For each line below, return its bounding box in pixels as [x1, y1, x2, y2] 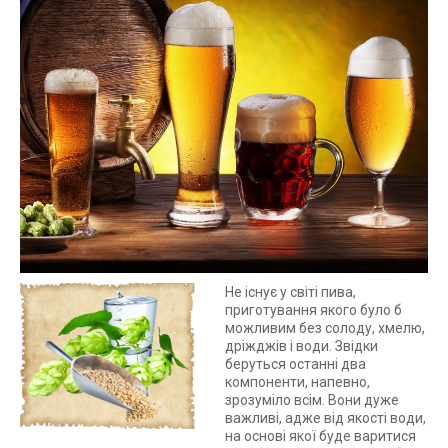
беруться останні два [225, 356, 366, 372]
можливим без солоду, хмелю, [225, 320, 425, 336]
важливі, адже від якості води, [225, 410, 426, 426]
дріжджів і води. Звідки [225, 338, 378, 354]
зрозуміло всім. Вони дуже [225, 392, 399, 408]
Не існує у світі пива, [225, 284, 356, 300]
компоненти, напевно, [225, 374, 370, 390]
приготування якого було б [225, 302, 402, 318]
